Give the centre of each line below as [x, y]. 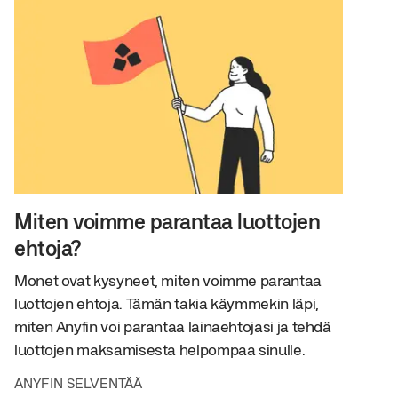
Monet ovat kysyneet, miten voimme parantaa [168, 280]
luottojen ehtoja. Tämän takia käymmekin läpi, [167, 303]
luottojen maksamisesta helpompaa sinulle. [160, 350]
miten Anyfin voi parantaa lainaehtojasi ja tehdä [173, 326]
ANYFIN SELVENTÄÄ [78, 383]
